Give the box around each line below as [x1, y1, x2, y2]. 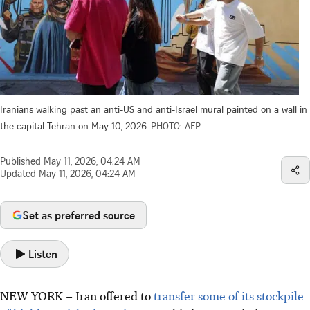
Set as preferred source [23, 207, 135, 223]
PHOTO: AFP [151, 118, 201, 132]
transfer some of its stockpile [154, 286, 304, 304]
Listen [28, 246, 57, 262]
